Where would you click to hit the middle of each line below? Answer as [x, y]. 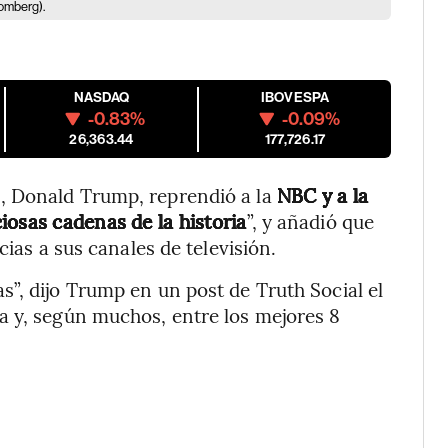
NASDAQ [101, 97]
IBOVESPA [295, 97]
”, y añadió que [310, 221]
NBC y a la [322, 195]
